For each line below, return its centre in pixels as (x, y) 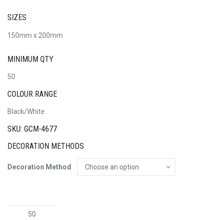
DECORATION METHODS (46, 146)
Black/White (26, 112)
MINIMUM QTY (30, 59)
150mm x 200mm (35, 35)
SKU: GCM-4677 (32, 129)
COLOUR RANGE (32, 94)
